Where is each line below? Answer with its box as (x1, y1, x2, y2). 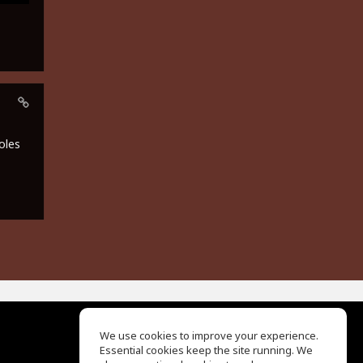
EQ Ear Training (120, 343, 201, 358)
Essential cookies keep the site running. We (100, 343, 313, 357)
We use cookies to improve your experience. (100, 328, 318, 343)
